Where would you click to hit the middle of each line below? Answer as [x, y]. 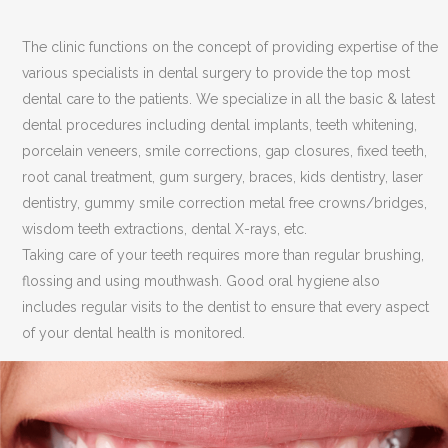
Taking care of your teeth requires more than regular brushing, [223, 254]
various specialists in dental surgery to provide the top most [216, 72]
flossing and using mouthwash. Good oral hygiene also [201, 280]
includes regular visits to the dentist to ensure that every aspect [226, 306]
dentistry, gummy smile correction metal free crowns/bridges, [225, 202]
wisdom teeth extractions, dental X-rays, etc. [165, 228]
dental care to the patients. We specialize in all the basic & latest [229, 98]
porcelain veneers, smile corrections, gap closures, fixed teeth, [225, 150]
